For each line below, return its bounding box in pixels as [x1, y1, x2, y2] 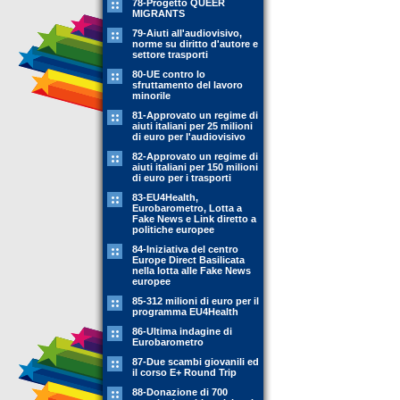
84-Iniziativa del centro [132, 244, 238, 254]
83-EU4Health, [132, 192, 198, 203]
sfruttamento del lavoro [132, 79, 243, 90]
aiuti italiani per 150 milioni [132, 162, 258, 172]
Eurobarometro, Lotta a [132, 203, 242, 213]
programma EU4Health [132, 306, 238, 317]
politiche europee [132, 224, 214, 235]
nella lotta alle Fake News [132, 265, 251, 276]
